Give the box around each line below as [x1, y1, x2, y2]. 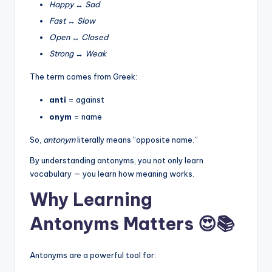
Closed [81, 32, 108, 42]
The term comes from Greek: [30, 72, 137, 82]
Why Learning [30, 188, 152, 211]
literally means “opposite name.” [75, 134, 198, 144]
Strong [49, 49, 73, 59]
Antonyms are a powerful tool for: [30, 250, 156, 260]
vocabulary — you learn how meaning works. [30, 168, 194, 178]
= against [66, 95, 104, 105]
